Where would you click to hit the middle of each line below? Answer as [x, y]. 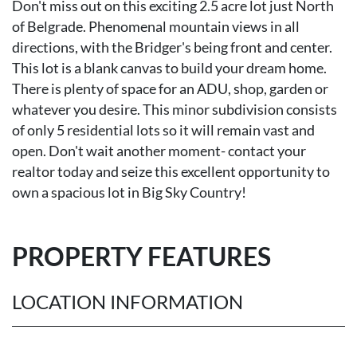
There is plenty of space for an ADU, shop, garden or [170, 89]
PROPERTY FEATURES [141, 256]
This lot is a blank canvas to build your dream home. [169, 68]
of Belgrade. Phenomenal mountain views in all [156, 27]
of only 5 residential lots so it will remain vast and [163, 130]
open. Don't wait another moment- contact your [159, 151]
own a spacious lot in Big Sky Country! [129, 192]
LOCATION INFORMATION [127, 302]
